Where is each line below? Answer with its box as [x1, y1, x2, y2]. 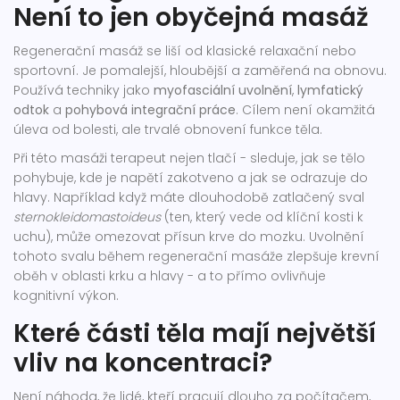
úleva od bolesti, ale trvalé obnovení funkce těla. [13, 121, 322, 139]
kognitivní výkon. [13, 287, 119, 305]
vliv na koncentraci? [13, 346, 272, 381]
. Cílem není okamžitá [236, 101, 375, 120]
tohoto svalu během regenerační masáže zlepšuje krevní [13, 247, 379, 266]
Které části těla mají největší [13, 316, 376, 352]
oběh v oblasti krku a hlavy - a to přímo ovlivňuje [13, 267, 326, 286]
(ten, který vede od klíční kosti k [161, 208, 363, 227]
